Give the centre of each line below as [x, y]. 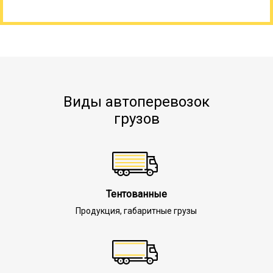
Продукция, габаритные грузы [136, 211]
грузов [136, 119]
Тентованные [136, 194]
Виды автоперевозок [136, 101]
